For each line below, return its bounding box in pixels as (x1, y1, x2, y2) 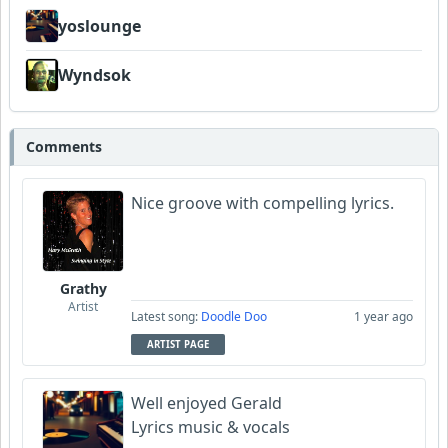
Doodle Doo (201, 308, 267, 325)
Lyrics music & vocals (131, 416, 294, 438)
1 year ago (354, 308, 413, 325)
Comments (26, 137, 102, 156)
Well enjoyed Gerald (131, 392, 286, 414)
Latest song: (131, 308, 201, 325)
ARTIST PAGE (147, 338, 209, 351)
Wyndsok (58, 64, 131, 86)
